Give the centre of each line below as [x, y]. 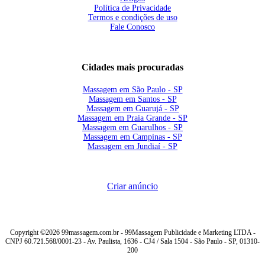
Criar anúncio [132, 186]
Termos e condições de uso [132, 17]
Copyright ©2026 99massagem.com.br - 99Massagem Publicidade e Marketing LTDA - [132, 232]
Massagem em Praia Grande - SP [132, 118]
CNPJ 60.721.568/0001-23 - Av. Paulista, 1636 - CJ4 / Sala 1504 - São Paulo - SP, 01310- [132, 241]
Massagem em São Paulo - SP [132, 90]
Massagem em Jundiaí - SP [132, 146]
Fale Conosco [132, 27]
